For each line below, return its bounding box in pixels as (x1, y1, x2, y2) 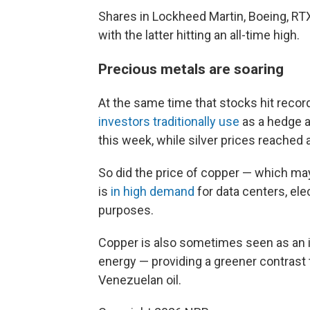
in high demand (111, 184, 194, 199)
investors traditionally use (98, 114, 239, 129)
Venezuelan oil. (98, 273, 181, 287)
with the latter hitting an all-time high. (98, 28, 300, 42)
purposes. (98, 203, 154, 217)
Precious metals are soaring (98, 60, 287, 77)
